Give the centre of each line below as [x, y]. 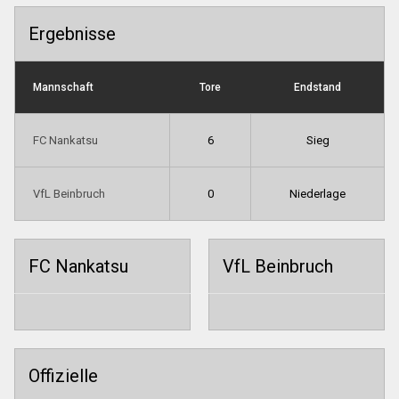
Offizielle [63, 375]
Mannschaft [63, 87]
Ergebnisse [72, 33]
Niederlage [318, 193]
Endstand [317, 87]
